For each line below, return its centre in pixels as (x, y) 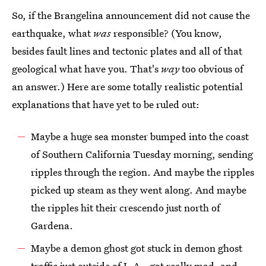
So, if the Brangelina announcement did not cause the (131, 15)
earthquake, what (53, 33)
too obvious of (211, 69)
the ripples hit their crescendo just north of (126, 208)
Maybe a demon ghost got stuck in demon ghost (137, 248)
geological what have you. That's (86, 69)
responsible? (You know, (167, 33)
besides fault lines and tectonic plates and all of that (127, 51)
